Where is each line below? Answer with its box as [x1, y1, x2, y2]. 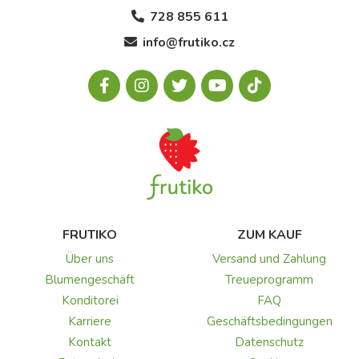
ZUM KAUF [236, 225, 302, 244]
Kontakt [68, 333, 111, 350]
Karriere [68, 313, 111, 329]
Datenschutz [235, 333, 304, 350]
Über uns [66, 250, 114, 267]
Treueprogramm [225, 271, 313, 288]
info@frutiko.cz [143, 33, 235, 51]
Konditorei [61, 292, 119, 309]
